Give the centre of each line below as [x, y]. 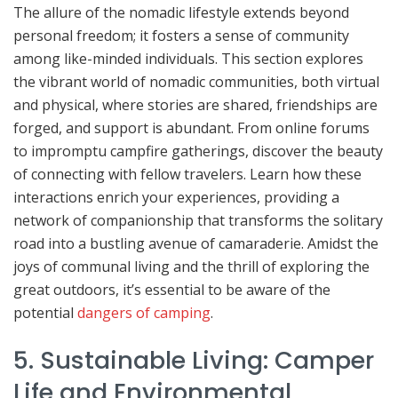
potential [45, 313]
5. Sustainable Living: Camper [194, 361]
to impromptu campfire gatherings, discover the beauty [198, 151]
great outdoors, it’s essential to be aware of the [172, 290]
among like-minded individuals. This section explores [188, 59]
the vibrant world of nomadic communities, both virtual [196, 82]
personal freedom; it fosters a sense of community [181, 36]
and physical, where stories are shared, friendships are [195, 105]
